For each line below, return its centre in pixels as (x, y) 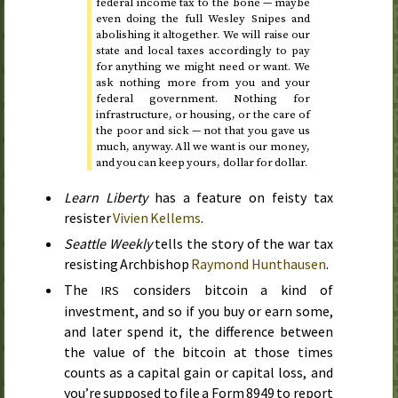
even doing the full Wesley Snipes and (203, 19)
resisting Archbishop (128, 264)
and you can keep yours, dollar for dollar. (201, 163)
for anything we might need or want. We (203, 67)
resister (89, 218)
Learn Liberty (106, 198)
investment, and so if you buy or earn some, (199, 311)
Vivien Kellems (157, 218)
